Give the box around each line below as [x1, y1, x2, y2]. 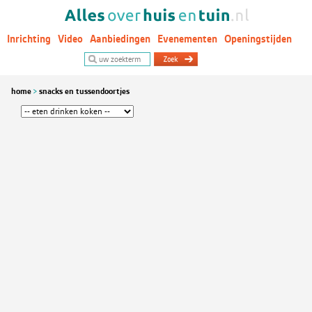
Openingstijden [224, 33, 292, 45]
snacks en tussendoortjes [39, 86, 130, 96]
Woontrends [7, 54, 62, 66]
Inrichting [7, 33, 51, 45]
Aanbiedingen [90, 33, 150, 45]
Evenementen [157, 33, 217, 45]
